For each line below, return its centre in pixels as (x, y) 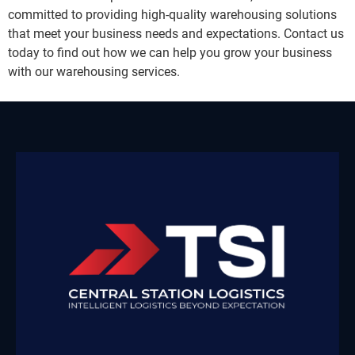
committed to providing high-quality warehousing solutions (172, 15)
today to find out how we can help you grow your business (170, 53)
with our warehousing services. (94, 72)
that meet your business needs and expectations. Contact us (176, 34)
